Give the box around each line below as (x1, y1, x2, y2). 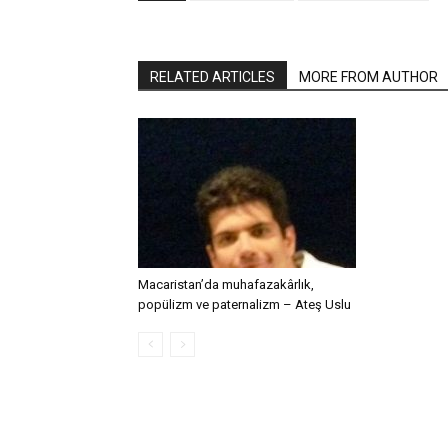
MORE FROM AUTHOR (299, 69, 438, 85)
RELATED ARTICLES (150, 69, 275, 85)
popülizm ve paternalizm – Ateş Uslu (138, 297, 351, 312)
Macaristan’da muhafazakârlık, (138, 277, 314, 292)
